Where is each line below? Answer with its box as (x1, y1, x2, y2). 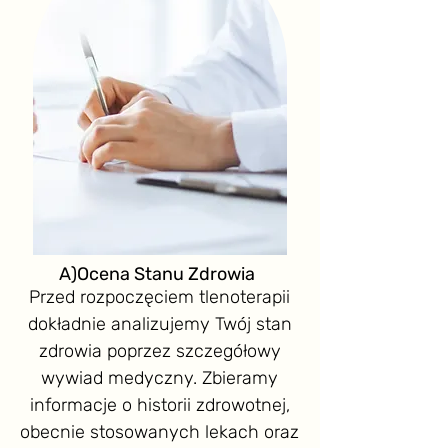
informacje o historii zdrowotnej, (29, 393, 290, 416)
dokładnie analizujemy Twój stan (27, 312, 292, 335)
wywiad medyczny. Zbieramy (41, 366, 278, 389)
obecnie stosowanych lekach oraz (20, 420, 299, 443)
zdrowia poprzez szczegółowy (38, 339, 281, 362)
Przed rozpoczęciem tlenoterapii (29, 285, 290, 308)
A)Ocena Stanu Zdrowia (59, 262, 255, 285)
